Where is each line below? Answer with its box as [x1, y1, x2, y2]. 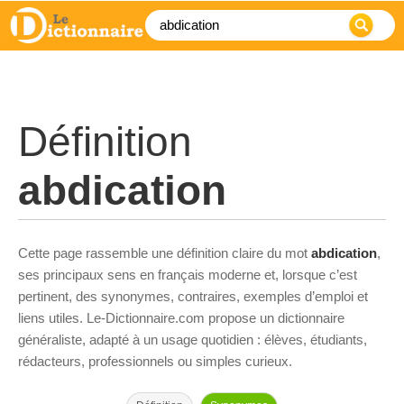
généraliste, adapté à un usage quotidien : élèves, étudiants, [18, 332, 367, 347]
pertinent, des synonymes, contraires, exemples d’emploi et [18, 289, 368, 304]
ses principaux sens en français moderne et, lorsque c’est [18, 267, 357, 282]
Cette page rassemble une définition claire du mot [18, 245, 311, 261]
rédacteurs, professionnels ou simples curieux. [18, 353, 292, 369]
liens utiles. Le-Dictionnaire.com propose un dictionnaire [18, 310, 344, 326]
